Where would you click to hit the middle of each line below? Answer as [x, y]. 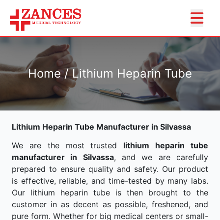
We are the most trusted [68, 145]
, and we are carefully [161, 157]
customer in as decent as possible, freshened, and [110, 204]
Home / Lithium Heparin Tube [110, 73]
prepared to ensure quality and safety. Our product [110, 169]
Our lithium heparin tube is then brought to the [110, 192]
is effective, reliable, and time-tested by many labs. [110, 181]
